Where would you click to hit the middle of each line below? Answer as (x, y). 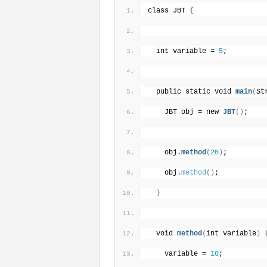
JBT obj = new (194, 112)
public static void (196, 91)
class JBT (169, 10)
